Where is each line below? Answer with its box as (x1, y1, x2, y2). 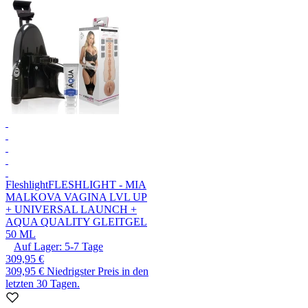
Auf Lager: (14, 241, 62, 253)
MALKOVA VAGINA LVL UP (5, 191, 147, 203)
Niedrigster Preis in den (47, 265, 148, 278)
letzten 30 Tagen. (5, 278, 80, 290)
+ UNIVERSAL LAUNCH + (5, 203, 137, 216)
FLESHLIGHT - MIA (48, 179, 146, 191)
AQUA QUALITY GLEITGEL (5, 216, 147, 228)
